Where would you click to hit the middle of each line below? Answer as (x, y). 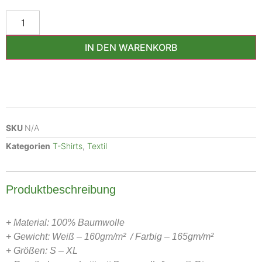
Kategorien (28, 146)
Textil (97, 146)
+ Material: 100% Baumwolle (65, 222)
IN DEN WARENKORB (131, 48)
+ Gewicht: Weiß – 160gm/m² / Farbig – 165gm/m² (110, 236)
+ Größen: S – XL (42, 250)
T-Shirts (68, 146)
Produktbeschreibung (61, 190)
